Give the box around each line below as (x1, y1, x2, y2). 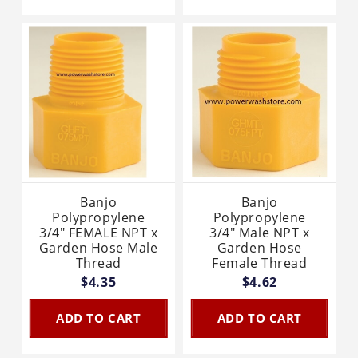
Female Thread (212, 253, 308, 272)
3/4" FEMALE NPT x (39, 223, 158, 241)
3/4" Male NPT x (209, 223, 310, 241)
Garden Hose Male (38, 238, 158, 257)
